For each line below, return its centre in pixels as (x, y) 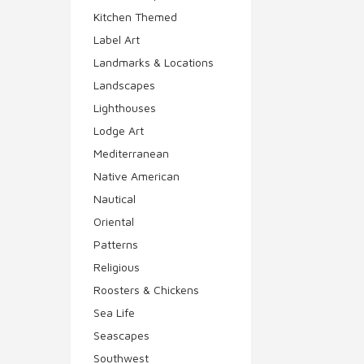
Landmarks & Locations (154, 62)
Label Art (117, 39)
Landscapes (124, 84)
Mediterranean (131, 153)
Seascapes (121, 335)
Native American (136, 175)
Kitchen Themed (135, 16)
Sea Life (114, 312)
